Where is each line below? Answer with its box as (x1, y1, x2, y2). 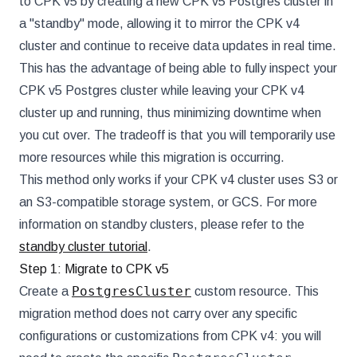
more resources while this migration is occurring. (19, 151, 284, 164)
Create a (19, 284, 72, 298)
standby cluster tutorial (19, 240, 147, 253)
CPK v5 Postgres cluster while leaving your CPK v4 (19, 84, 304, 97)
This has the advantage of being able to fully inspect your (19, 61, 337, 75)
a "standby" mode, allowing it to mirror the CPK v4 (19, 17, 300, 30)
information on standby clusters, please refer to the (19, 218, 304, 231)
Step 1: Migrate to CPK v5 (19, 262, 169, 276)
